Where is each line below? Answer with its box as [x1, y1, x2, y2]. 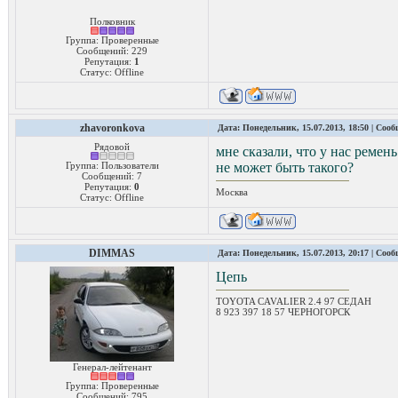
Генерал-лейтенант [72, 361, 152, 372]
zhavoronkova [79, 121, 145, 134]
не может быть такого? [216, 159, 354, 175]
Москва [216, 186, 248, 197]
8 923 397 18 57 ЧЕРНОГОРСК [216, 306, 350, 317]
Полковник [89, 15, 135, 27]
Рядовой [94, 140, 130, 152]
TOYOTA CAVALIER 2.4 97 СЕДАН [216, 295, 371, 306]
